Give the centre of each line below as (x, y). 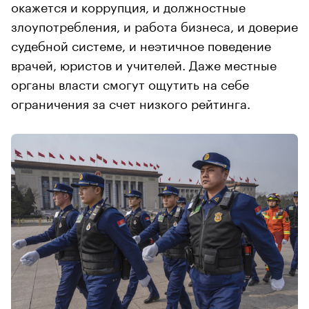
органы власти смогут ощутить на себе (130, 82)
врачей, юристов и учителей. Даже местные (144, 63)
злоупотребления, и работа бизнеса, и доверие (154, 24)
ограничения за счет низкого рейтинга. (131, 102)
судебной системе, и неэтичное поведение (141, 44)
